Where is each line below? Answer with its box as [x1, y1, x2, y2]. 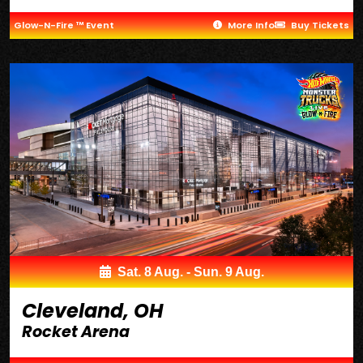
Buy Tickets [288, 18, 349, 32]
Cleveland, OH [22, 297, 164, 325]
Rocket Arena [22, 321, 130, 344]
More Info [225, 18, 275, 32]
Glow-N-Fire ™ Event [14, 18, 114, 32]
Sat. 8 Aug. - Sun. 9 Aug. [113, 265, 264, 280]
